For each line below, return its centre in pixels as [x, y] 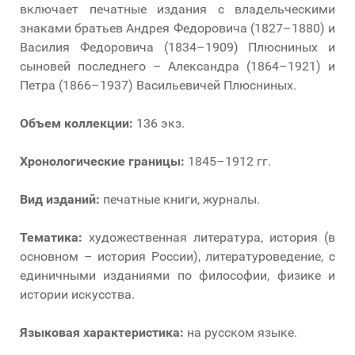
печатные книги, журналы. [180, 199]
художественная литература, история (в [209, 237]
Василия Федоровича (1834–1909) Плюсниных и [177, 47]
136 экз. [159, 123]
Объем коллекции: [76, 123]
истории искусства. [77, 294]
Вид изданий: [60, 199]
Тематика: [51, 237]
